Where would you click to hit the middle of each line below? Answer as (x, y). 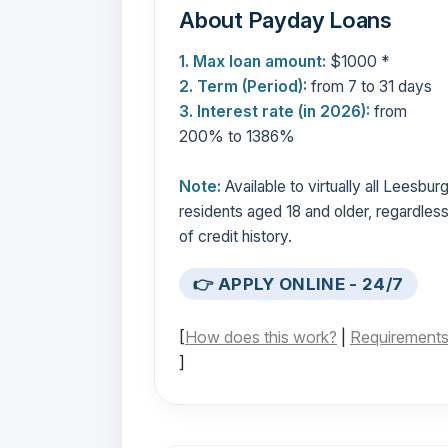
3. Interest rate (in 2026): (274, 111)
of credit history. (235, 236)
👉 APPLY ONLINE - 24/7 (298, 284)
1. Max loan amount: (252, 61)
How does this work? (261, 337)
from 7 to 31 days (369, 86)
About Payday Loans (285, 19)
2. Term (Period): (243, 86)
